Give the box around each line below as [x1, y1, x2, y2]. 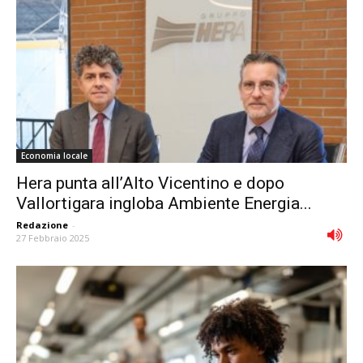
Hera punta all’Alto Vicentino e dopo [16, 173, 284, 194]
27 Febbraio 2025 [16, 232, 89, 245]
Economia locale [21, 150, 88, 162]
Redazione [16, 219, 68, 232]
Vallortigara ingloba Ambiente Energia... [16, 194, 312, 214]
